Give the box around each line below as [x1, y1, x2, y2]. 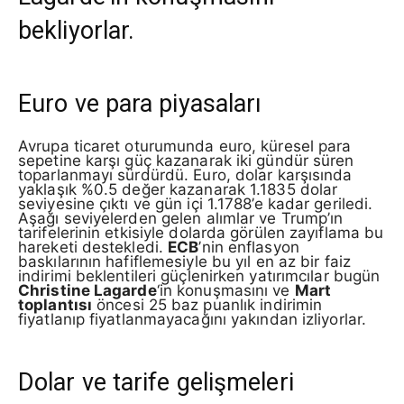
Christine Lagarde [18, 281, 157, 299]
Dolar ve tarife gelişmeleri [18, 368, 294, 398]
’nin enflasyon [198, 238, 299, 256]
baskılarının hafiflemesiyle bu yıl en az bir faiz [18, 252, 351, 271]
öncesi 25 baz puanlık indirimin [92, 296, 323, 314]
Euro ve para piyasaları [18, 88, 262, 118]
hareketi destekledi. [18, 238, 169, 256]
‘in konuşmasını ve [156, 281, 295, 299]
